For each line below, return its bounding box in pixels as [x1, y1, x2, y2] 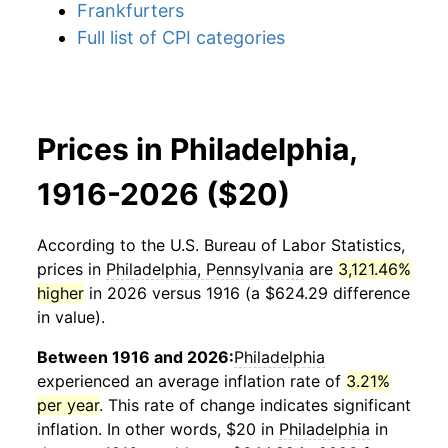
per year [37, 395, 99, 415]
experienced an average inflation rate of [37, 371, 346, 391]
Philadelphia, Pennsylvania [106, 259, 304, 279]
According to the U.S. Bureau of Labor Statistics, [37, 235, 405, 255]
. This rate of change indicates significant [99, 395, 411, 415]
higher [37, 283, 84, 303]
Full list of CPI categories [77, 27, 285, 48]
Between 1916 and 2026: [37, 347, 234, 367]
